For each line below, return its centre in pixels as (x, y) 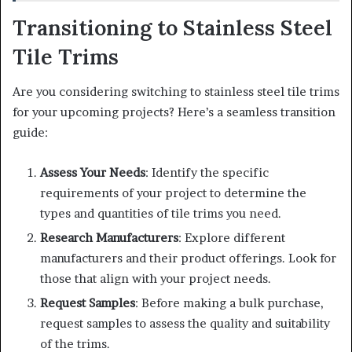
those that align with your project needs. (156, 279)
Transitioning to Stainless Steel (172, 27)
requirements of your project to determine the (173, 193)
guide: (30, 133)
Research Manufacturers (109, 238)
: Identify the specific (207, 173)
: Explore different (232, 238)
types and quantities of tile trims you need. (161, 214)
